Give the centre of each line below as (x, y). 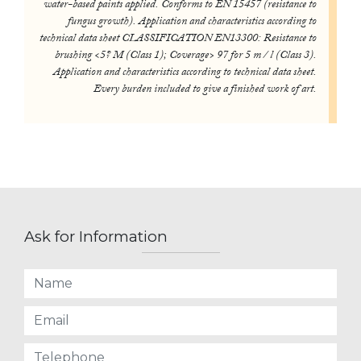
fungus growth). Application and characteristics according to (192, 22)
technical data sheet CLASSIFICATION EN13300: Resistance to (178, 39)
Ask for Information (96, 237)
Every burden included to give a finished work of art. (205, 90)
